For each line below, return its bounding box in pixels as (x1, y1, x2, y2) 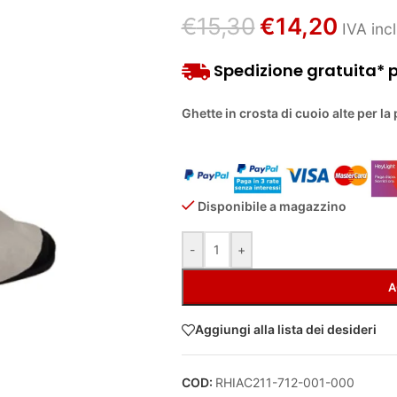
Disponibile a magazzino (197, 198, 346, 214)
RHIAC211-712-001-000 (214, 374, 354, 390)
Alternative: (181, 232, 247, 248)
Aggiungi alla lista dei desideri (194, 322, 377, 338)
